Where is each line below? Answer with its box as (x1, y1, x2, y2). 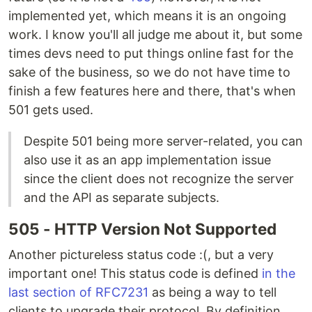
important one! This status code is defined (8, 266, 262, 281)
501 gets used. (8, 102, 93, 118)
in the (262, 266, 295, 281)
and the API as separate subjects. (24, 190, 219, 205)
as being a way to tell (148, 285, 276, 300)
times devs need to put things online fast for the (8, 46, 293, 61)
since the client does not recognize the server (24, 171, 294, 187)
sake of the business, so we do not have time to (8, 65, 290, 80)
